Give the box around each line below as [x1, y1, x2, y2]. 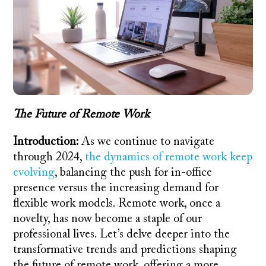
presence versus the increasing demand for [13, 182, 219, 194]
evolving [13, 166, 55, 179]
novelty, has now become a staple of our [13, 213, 202, 225]
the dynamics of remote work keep [85, 151, 253, 163]
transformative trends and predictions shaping [13, 243, 237, 256]
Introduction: [13, 135, 82, 148]
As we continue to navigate [81, 135, 215, 148]
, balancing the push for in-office [55, 166, 213, 179]
